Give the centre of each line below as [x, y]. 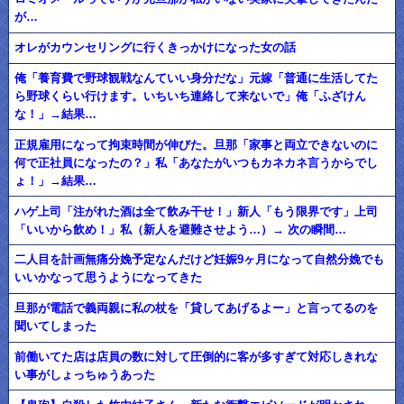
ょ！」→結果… [56, 180]
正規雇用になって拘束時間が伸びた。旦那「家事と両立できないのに [197, 144]
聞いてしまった [56, 326]
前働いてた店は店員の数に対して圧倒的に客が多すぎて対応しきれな [197, 356]
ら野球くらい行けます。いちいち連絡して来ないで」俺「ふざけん [191, 96]
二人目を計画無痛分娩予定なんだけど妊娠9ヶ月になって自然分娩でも [200, 260]
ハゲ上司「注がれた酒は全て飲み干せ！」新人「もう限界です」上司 [197, 211]
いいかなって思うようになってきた [109, 278]
